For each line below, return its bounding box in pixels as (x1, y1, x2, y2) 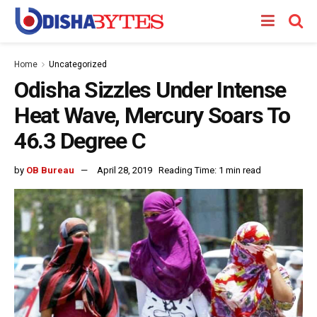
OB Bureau (26, 164, 74, 175)
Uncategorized (49, 59, 107, 69)
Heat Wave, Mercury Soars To (14, 102, 290, 129)
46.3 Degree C (14, 127, 146, 154)
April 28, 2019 (97, 164, 152, 175)
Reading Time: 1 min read (158, 164, 261, 175)
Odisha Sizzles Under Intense (14, 76, 287, 103)
